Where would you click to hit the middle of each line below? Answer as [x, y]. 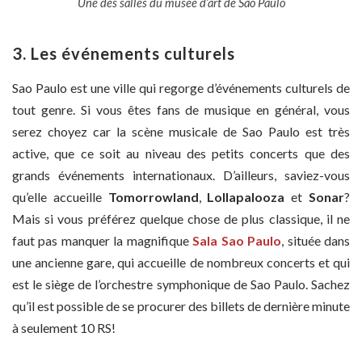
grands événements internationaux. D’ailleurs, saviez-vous [181, 175]
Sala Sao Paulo [237, 241]
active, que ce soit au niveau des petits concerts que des [181, 154]
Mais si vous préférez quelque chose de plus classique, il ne [181, 219]
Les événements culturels [133, 54]
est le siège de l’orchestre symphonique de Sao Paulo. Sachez [181, 284]
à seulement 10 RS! [64, 328]
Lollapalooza [246, 197]
